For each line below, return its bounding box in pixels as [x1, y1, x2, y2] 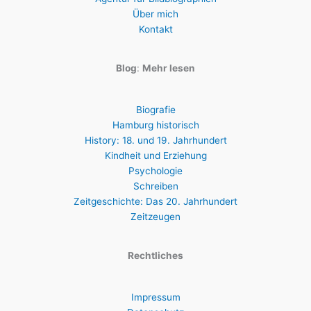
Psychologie [128, 165, 183, 177]
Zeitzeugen [131, 211, 180, 223]
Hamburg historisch [112, 119, 199, 131]
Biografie [135, 104, 176, 116]
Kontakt [138, 23, 173, 35]
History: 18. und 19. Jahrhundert [84, 135, 227, 146]
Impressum [131, 292, 180, 303]
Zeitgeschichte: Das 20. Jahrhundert [74, 196, 237, 208]
